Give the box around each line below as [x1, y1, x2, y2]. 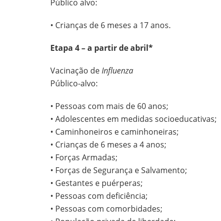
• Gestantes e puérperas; [50, 178, 143, 189]
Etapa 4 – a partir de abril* [50, 42, 153, 54]
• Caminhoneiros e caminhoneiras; [50, 126, 179, 138]
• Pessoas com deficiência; [50, 190, 147, 202]
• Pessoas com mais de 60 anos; [50, 101, 168, 112]
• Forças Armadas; [50, 152, 117, 163]
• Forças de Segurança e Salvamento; [50, 165, 187, 176]
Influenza [102, 65, 133, 76]
